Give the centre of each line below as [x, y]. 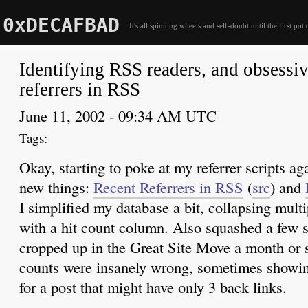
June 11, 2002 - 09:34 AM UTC [118, 116]
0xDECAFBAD [61, 25]
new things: [56, 187]
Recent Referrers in [154, 187]
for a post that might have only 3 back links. [153, 287]
